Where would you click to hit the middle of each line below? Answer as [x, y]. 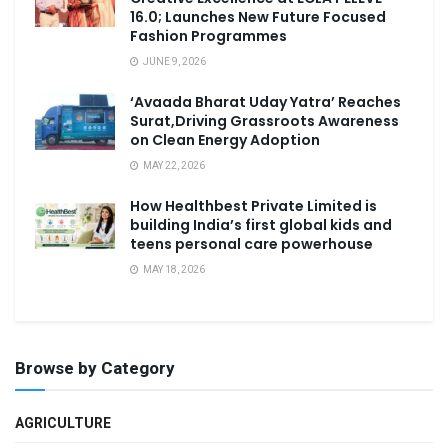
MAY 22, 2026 [173, 165]
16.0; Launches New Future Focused [258, 16]
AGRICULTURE [63, 423]
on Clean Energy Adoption [225, 139]
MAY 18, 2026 [173, 269]
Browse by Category [95, 368]
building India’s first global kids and [261, 224]
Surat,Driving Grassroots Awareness [264, 120]
